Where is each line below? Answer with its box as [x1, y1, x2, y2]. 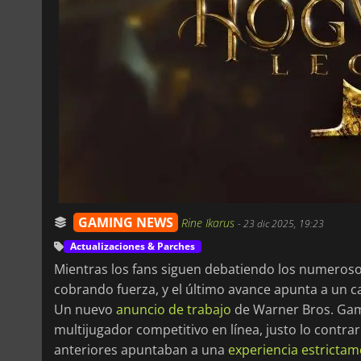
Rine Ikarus [181, 214, 238, 230]
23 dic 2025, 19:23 [243, 216, 324, 230]
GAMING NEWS [78, 213, 173, 231]
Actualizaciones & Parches [70, 239, 195, 253]
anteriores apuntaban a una [54, 340, 228, 359]
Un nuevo [54, 300, 116, 318]
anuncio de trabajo [116, 300, 231, 318]
